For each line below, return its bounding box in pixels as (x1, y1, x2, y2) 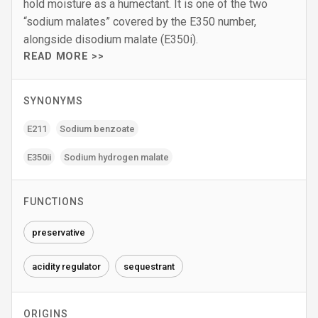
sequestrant (124, 261, 175, 272)
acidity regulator (32, 261, 101, 272)
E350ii (27, 151, 51, 163)
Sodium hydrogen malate (64, 151, 169, 163)
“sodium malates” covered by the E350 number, (23, 15, 256, 28)
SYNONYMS (23, 95, 83, 106)
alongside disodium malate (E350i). (23, 33, 198, 46)
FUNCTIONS (23, 196, 84, 207)
